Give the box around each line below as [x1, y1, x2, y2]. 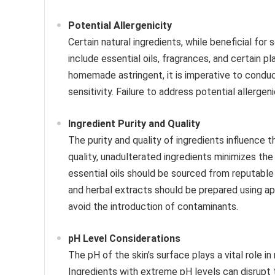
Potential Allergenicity [68, 20, 172, 32]
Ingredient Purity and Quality [68, 118, 200, 130]
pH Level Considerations [68, 233, 180, 245]
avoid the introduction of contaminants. [68, 201, 238, 213]
